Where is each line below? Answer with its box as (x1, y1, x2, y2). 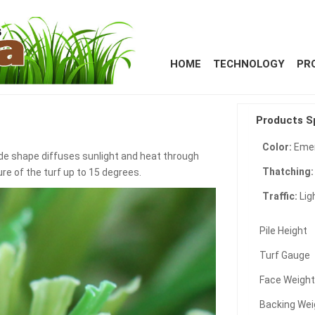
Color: (262, 141, 295, 153)
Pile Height (259, 225, 308, 236)
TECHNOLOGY (213, 56, 285, 72)
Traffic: (262, 191, 300, 202)
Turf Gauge (259, 250, 311, 261)
